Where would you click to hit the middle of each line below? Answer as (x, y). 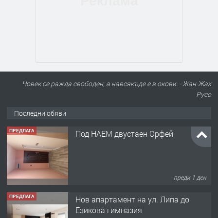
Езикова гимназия (109, 210)
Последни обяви (40, 113)
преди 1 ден (190, 177)
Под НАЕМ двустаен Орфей (124, 134)
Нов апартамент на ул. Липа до (132, 200)
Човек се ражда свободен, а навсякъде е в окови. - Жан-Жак (117, 83)
